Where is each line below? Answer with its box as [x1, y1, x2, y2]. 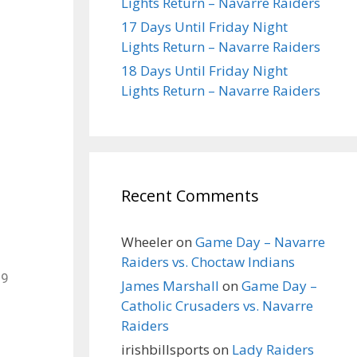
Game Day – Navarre [195, 233, 325, 251]
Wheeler [121, 233, 173, 251]
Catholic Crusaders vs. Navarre [121, 296, 313, 315]
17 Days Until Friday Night [121, 18, 288, 36]
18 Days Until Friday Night [121, 61, 288, 80]
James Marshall [121, 277, 219, 295]
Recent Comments [121, 185, 259, 206]
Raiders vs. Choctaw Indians [121, 253, 295, 271]
